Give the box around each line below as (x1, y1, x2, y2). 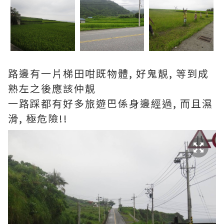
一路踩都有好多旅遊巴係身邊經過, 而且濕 (8, 95, 213, 110)
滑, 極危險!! (8, 110, 68, 125)
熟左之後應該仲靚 (8, 80, 96, 95)
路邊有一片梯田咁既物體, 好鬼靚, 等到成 (8, 65, 209, 80)
